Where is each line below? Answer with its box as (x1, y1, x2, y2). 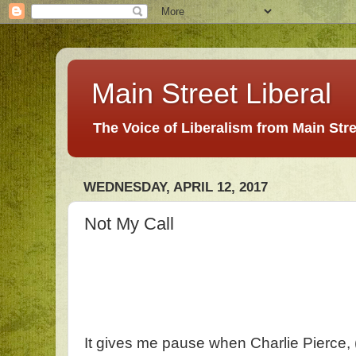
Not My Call (84, 213, 174, 234)
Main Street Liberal (91, 77, 331, 110)
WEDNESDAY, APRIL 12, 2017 (83, 180, 268, 195)
